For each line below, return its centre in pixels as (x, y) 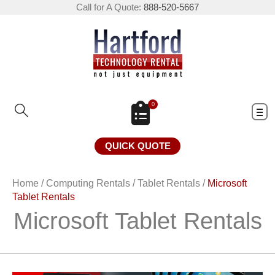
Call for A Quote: (110, 7)
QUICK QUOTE (137, 146)
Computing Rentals (88, 183)
